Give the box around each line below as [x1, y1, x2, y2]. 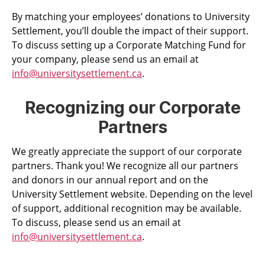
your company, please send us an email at [12, 53, 199, 66]
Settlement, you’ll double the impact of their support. [12, 24, 248, 38]
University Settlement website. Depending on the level [12, 188, 253, 201]
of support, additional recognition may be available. [12, 202, 241, 215]
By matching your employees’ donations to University [12, 10, 250, 24]
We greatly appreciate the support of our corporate [12, 145, 242, 159]
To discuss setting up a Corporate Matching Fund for [12, 38, 246, 52]
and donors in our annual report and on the [12, 173, 208, 187]
